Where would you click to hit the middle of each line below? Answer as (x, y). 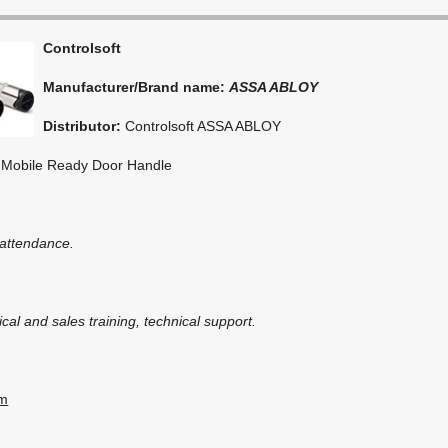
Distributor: (82, 125)
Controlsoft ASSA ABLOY (201, 125)
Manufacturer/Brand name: (136, 86)
